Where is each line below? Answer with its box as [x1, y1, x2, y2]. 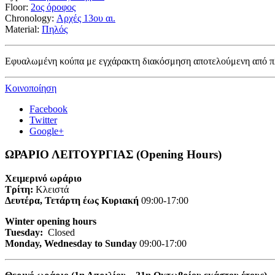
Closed [45, 227, 75, 238]
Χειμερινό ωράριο [5, 173, 84, 184]
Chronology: [5, 12, 56, 23]
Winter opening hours [5, 216, 96, 227]
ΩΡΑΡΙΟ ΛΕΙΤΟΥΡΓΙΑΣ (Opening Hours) [5, 148, 222, 161]
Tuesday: [5, 227, 45, 238]
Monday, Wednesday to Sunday [5, 238, 137, 249]
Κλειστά [36, 184, 69, 195]
